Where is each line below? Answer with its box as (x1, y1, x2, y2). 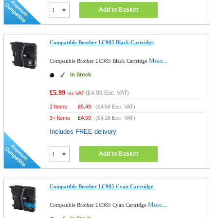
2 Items (50, 104, 68, 109)
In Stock (70, 72, 91, 77)
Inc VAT (67, 91, 85, 96)
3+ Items (50, 115, 71, 121)
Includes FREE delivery (50, 128, 117, 135)
